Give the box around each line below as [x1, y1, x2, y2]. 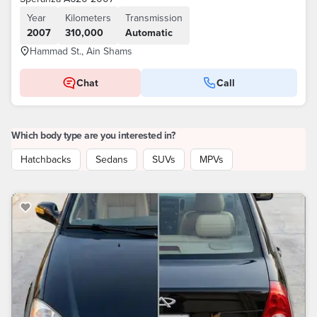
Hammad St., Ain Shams [30, 44, 132, 58]
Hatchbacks [21, 152, 71, 166]
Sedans [96, 152, 128, 166]
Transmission [125, 11, 183, 25]
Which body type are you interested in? [11, 128, 175, 142]
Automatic [125, 25, 173, 40]
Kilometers [65, 11, 111, 25]
